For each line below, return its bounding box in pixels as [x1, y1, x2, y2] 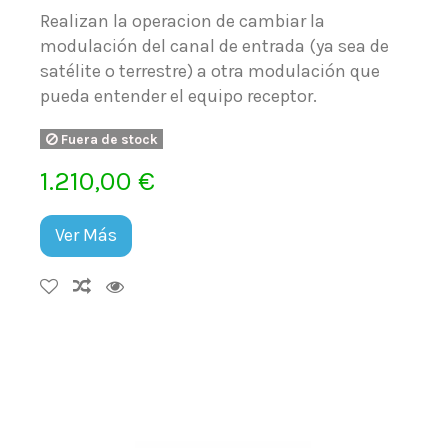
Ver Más [55, 224, 118, 247]
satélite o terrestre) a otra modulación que [40, 60, 381, 83]
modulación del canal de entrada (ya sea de [40, 35, 390, 58]
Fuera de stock [57, 131, 158, 147]
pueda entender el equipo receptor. [40, 85, 318, 108]
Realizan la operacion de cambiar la [40, 10, 326, 33]
